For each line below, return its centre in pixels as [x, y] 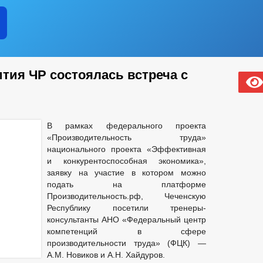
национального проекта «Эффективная [127, 149]
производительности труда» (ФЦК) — [127, 243]
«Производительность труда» [127, 137]
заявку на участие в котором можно [127, 173]
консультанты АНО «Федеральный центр [127, 220]
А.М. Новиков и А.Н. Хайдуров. [106, 255]
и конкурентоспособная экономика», [127, 161]
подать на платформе [127, 184]
